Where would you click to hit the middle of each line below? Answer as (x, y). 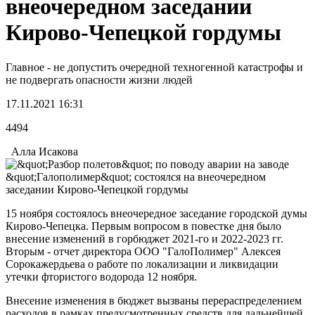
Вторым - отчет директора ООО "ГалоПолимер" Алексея (143, 251)
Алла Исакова (42, 151)
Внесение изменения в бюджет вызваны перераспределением (154, 300)
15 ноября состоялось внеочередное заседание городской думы (156, 213)
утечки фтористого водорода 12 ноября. (101, 276)
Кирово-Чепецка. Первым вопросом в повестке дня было (143, 226)
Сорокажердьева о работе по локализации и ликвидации (142, 264)
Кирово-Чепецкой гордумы (143, 33)
